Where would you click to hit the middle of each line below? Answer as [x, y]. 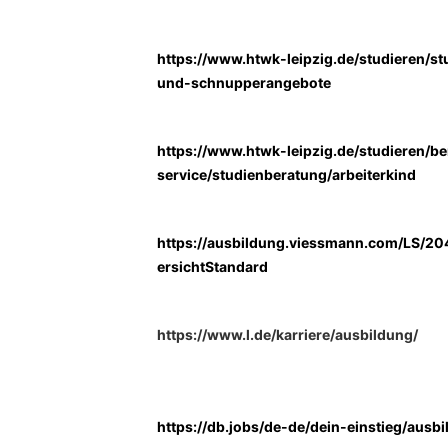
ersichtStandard [212, 266]
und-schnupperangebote [244, 82]
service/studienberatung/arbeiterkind [286, 174]
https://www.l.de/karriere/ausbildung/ [287, 334]
